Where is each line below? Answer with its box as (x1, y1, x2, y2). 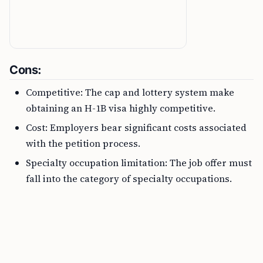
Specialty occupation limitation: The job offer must (26, 156, 252, 169)
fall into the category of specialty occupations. (26, 172, 232, 185)
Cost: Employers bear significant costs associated (26, 121, 247, 134)
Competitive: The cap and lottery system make (26, 86, 234, 99)
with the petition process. (26, 137, 140, 150)
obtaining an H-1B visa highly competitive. (26, 102, 215, 114)
